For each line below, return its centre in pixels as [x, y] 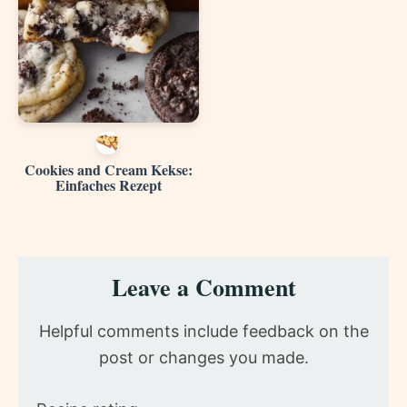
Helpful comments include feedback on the [203, 331]
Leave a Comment [203, 287]
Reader [58, 268]
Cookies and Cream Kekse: [108, 169]
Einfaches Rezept [108, 184]
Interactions [86, 297]
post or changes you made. [203, 357]
